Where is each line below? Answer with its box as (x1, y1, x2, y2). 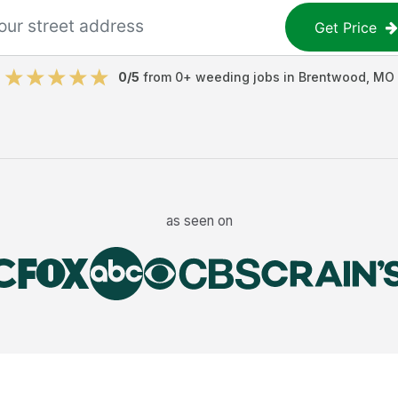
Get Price (314, 18, 378, 36)
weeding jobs (195, 69, 280, 84)
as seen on (165, 211, 233, 229)
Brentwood (298, 69, 366, 84)
